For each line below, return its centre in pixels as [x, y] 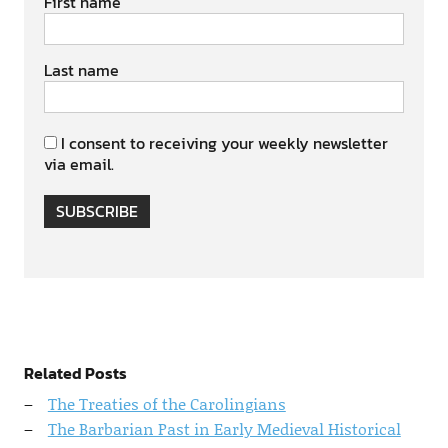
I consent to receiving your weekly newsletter [224, 143]
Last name [81, 70]
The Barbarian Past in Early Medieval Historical [224, 428]
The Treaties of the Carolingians [166, 403]
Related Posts [75, 373]
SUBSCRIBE [96, 211]
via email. [78, 164]
